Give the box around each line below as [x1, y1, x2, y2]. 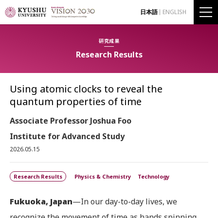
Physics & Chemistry [74, 173, 131, 180]
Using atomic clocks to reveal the [10, 82, 163, 95]
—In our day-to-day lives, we [73, 196, 177, 207]
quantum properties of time [10, 95, 142, 108]
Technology [138, 173, 169, 180]
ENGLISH [163, 8, 186, 16]
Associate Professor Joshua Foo [10, 115, 131, 126]
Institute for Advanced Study [10, 131, 125, 142]
